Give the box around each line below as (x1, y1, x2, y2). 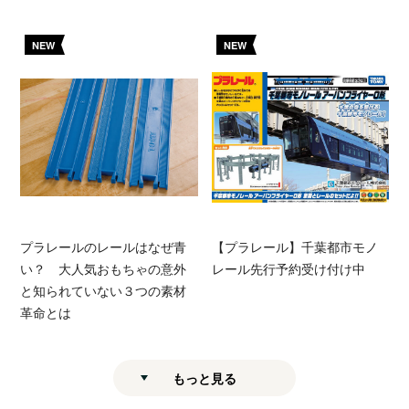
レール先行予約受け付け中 (211, 258, 365, 278)
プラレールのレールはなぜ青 (20, 236, 187, 256)
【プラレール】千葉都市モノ (211, 236, 378, 256)
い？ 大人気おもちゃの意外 (20, 258, 187, 278)
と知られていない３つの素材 (20, 280, 187, 299)
